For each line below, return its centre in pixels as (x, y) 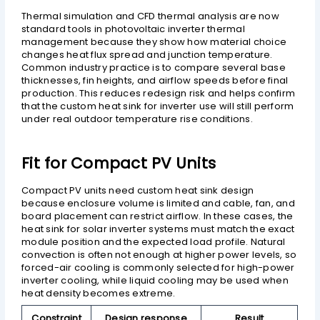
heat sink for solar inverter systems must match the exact (158, 229)
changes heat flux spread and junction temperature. (147, 55)
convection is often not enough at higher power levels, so (159, 255)
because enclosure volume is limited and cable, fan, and (158, 204)
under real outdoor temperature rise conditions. (137, 119)
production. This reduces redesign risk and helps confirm (159, 94)
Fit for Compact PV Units (119, 163)
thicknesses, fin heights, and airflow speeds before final (155, 81)
